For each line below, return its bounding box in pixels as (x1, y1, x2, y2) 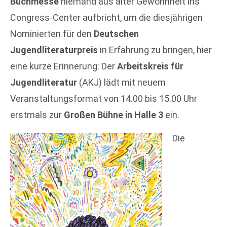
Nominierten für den (10, 28, 94, 39)
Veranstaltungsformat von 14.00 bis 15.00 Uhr (10, 93, 197, 104)
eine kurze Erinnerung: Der (10, 61, 117, 71)
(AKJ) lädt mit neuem (77, 77, 166, 88)
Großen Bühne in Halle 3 (64, 109, 163, 120)
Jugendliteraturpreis (10, 45, 98, 55)
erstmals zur (10, 109, 64, 120)
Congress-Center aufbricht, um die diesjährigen (10, 12, 203, 23)
